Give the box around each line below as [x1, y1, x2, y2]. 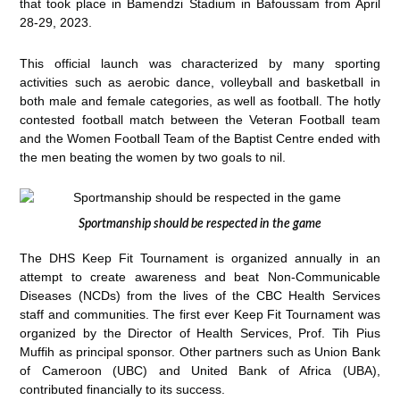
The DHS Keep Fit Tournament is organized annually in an [20, 250, 380, 265]
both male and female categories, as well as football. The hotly [20, 93, 380, 108]
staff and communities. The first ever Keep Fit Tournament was [20, 306, 380, 321]
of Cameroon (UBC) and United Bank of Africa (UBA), [20, 362, 380, 378]
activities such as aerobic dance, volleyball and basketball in [20, 74, 380, 89]
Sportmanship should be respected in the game [79, 217, 321, 230]
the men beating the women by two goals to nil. [20, 149, 287, 164]
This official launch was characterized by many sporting [20, 55, 380, 71]
